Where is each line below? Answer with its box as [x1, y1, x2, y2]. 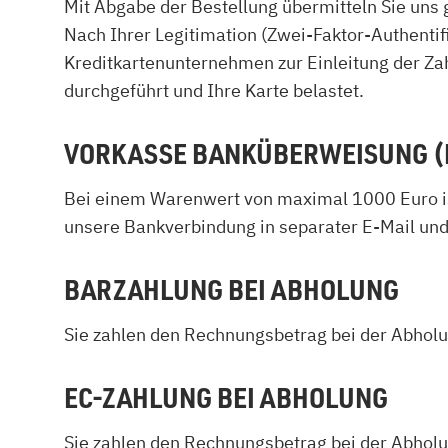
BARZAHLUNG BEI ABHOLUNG [64, 270, 399, 307]
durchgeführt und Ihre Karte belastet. [64, 79, 364, 102]
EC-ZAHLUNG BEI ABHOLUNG [64, 378, 388, 415]
